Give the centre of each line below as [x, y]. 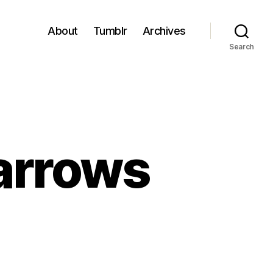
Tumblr [110, 30]
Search [242, 47]
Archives [164, 30]
